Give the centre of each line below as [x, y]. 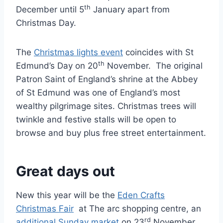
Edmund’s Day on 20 [57, 66]
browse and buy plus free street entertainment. [111, 133]
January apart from [130, 10]
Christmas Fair [45, 209]
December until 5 [50, 10]
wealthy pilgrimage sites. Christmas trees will [106, 106]
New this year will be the [67, 195]
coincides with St [158, 53]
